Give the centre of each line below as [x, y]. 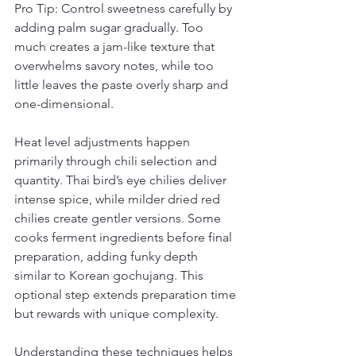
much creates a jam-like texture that [116, 46]
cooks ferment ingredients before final [125, 237]
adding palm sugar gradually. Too [110, 27]
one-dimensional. [64, 104]
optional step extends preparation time [127, 294]
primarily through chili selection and [117, 161]
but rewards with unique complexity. [116, 313]
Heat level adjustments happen [104, 142]
